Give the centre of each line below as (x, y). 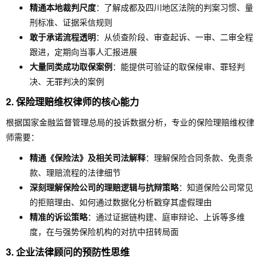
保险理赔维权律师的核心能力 (77, 101)
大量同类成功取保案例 (71, 66)
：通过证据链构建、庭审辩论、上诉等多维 (166, 216)
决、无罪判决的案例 (67, 81)
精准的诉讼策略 (59, 216)
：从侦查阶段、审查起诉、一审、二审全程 (174, 37)
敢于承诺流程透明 (63, 37)
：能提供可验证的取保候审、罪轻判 (179, 66)
